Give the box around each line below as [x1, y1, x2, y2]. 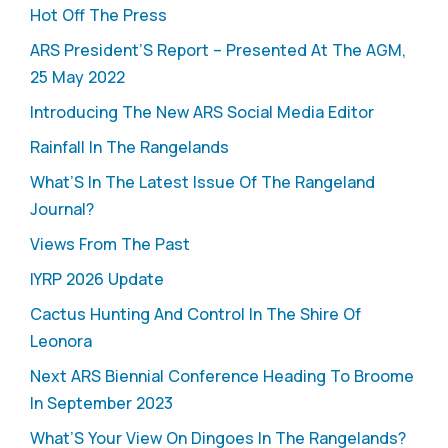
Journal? [30, 198, 94, 221]
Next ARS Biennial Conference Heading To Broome [30, 365, 414, 388]
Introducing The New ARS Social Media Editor [30, 101, 374, 124]
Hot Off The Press [30, 4, 167, 27]
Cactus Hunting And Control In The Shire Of [30, 303, 361, 326]
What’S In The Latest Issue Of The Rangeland [30, 171, 375, 194]
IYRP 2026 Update [30, 268, 164, 291]
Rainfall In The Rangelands [30, 136, 229, 159]
